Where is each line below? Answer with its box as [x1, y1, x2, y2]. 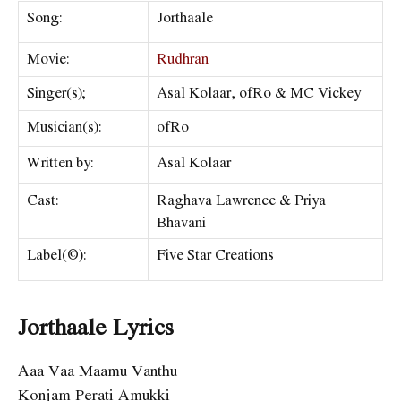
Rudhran [157, 47, 209, 70]
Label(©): [27, 243, 87, 266]
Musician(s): [27, 115, 102, 138]
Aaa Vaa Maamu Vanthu [18, 359, 177, 382]
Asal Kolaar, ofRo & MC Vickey [157, 81, 361, 104]
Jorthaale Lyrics [18, 309, 174, 344]
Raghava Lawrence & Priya [157, 189, 326, 211]
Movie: [27, 47, 70, 70]
